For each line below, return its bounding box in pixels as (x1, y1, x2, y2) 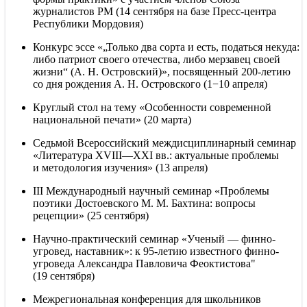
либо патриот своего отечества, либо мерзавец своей (33, 53, 280, 65)
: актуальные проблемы (169, 149, 279, 161)
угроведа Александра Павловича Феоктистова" (33, 257, 256, 269)
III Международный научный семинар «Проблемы (33, 184, 269, 197)
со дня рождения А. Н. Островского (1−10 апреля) (33, 77, 267, 90)
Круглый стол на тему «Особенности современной (33, 101, 271, 113)
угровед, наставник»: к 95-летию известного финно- (33, 245, 279, 257)
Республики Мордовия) (33, 17, 143, 29)
